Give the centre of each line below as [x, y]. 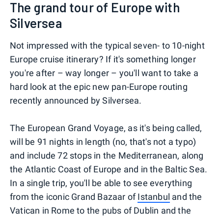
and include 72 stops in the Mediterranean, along [107, 155]
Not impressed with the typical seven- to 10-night [107, 45]
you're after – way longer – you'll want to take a [104, 73]
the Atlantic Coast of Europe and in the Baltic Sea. [109, 169]
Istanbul [154, 196]
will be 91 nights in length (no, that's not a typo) [103, 141]
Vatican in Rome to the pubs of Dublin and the [101, 210]
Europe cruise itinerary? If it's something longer [103, 59]
